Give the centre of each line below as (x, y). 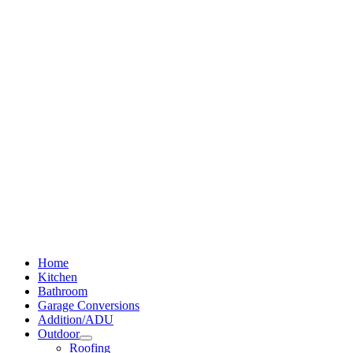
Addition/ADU (76, 320)
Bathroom (63, 292)
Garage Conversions (89, 306)
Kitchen (58, 277)
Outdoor (59, 334)
